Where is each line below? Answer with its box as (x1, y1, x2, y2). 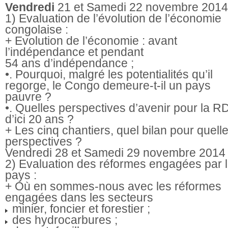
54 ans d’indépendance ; (5, 56, 134, 70)
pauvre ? (5, 90, 51, 103)
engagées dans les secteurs (5, 190, 153, 204)
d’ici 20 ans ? (5, 112, 74, 126)
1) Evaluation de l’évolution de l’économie (5, 11, 221, 25)
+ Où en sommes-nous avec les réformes (5, 179, 221, 193)
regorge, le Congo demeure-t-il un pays (5, 78, 211, 92)
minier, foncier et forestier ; (9, 202, 150, 215)
